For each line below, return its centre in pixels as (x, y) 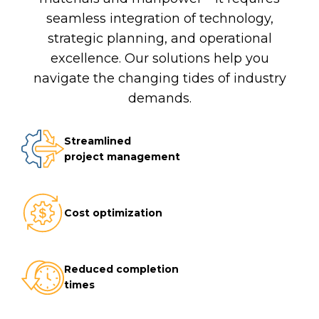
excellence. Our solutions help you (159, 59)
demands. (159, 99)
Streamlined (98, 141)
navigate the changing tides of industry (159, 79)
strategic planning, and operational (159, 39)
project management (122, 157)
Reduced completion (121, 270)
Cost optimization (113, 213)
